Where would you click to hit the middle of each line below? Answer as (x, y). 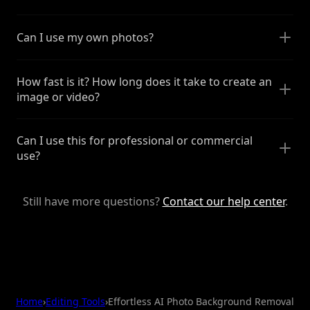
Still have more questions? (92, 201)
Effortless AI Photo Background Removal (201, 301)
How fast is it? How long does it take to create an (144, 81)
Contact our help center (224, 201)
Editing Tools (75, 301)
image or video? (58, 97)
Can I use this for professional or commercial (135, 140)
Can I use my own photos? (85, 37)
